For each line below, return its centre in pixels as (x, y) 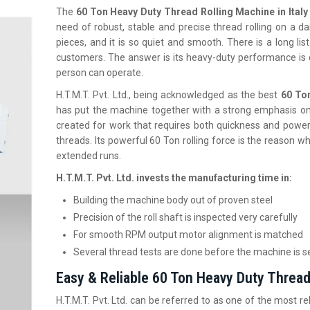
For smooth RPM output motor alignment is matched (188, 235)
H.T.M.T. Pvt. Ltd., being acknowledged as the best (168, 95)
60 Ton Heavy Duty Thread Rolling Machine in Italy (192, 12)
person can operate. (100, 73)
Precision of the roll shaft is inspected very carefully (185, 217)
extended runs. (89, 156)
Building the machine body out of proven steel (173, 200)
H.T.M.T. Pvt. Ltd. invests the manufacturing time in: (174, 178)
